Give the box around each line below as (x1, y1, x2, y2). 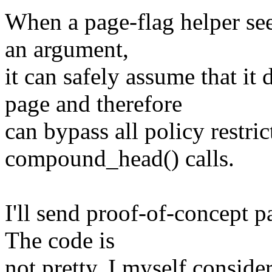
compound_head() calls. (5, 145, 234, 172)
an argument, (5, 36, 129, 63)
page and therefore (5, 90, 182, 117)
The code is (5, 227, 115, 254)
